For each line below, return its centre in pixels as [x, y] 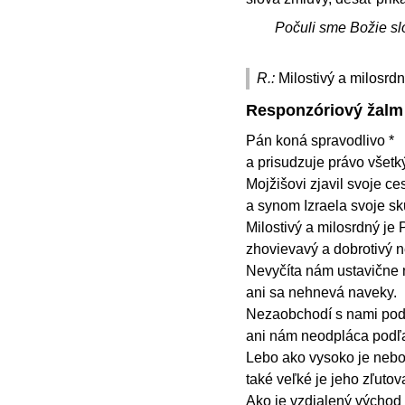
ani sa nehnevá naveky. [323, 293]
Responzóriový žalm [325, 110]
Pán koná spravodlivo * [320, 141]
